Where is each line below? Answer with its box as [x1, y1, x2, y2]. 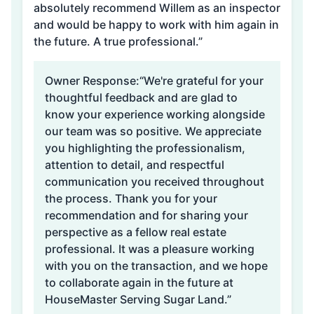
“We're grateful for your [139, 74, 264, 88]
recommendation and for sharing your [45, 208, 248, 222]
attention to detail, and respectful [45, 158, 224, 172]
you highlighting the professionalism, [45, 141, 245, 155]
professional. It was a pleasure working [45, 242, 254, 256]
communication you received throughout [45, 175, 264, 189]
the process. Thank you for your [45, 191, 217, 205]
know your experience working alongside [45, 107, 265, 121]
